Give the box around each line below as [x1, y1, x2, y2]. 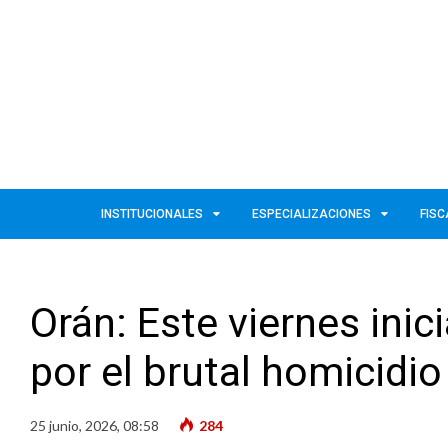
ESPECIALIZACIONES [252, 206, 371, 221]
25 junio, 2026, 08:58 [30, 416, 159, 434]
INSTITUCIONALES [101, 206, 203, 221]
